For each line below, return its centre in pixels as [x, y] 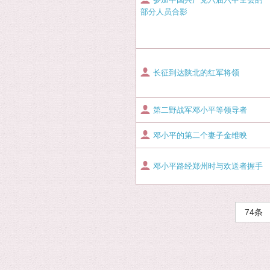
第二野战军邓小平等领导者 [200, 110]
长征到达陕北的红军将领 [196, 73]
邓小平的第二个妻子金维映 [200, 135]
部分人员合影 [164, 12]
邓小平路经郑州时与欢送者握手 [208, 166]
